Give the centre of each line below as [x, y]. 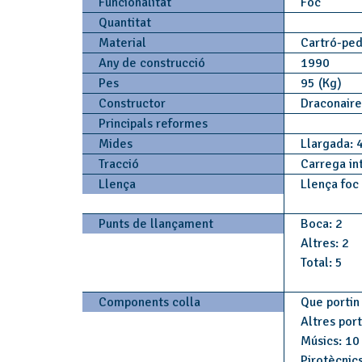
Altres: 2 [324, 243]
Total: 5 [321, 263]
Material [122, 43]
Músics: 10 [330, 341]
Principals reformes [153, 124]
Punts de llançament [156, 224]
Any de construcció [152, 63]
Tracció [119, 164]
